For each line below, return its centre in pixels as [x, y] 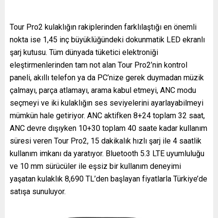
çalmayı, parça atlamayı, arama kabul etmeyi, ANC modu [103, 90]
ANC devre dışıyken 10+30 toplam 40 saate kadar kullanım [109, 128]
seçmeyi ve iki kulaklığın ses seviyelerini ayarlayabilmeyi [107, 103]
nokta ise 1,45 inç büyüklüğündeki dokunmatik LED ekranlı [107, 39]
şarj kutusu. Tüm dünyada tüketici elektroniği [84, 52]
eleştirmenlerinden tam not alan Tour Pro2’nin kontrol [99, 65]
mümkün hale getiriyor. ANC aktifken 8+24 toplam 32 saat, [107, 115]
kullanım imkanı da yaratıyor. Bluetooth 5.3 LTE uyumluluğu [107, 153]
